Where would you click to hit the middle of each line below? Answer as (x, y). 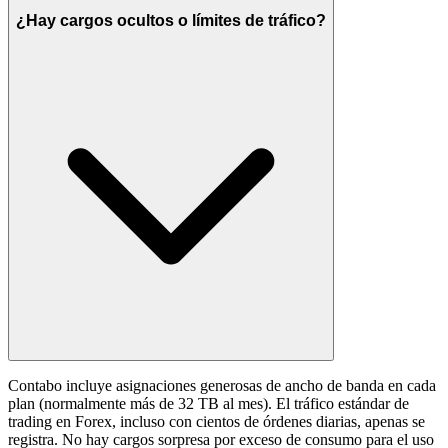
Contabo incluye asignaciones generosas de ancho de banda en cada (222, 386)
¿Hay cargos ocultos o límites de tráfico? (171, 20)
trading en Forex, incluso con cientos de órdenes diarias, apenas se (216, 422)
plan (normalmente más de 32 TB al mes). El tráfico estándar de (208, 404)
